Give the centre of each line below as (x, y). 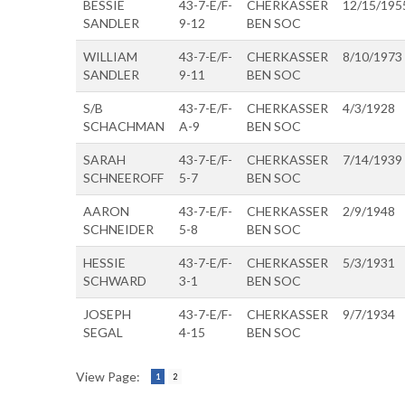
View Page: (108, 376)
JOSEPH (107, 314)
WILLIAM (110, 56)
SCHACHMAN (124, 126)
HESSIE (104, 262)
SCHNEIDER (118, 229)
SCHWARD (115, 280)
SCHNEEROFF (123, 177)
